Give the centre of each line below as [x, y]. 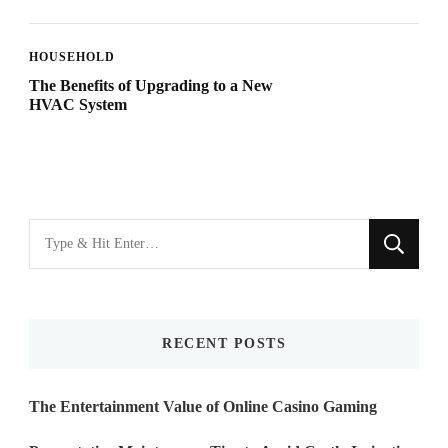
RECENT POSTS [224, 343]
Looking [58, 232]
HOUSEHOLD [72, 56]
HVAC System [78, 104]
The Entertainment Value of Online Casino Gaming [203, 406]
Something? [71, 294]
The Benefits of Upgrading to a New [151, 85]
